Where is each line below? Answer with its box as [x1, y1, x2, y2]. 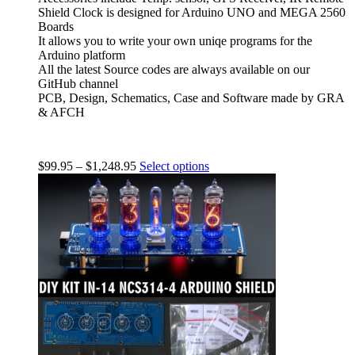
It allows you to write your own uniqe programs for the [38, 33, 312, 48]
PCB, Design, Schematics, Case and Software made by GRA [38, 90, 344, 105]
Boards [38, 19, 74, 33]
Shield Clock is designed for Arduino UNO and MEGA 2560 [38, 5, 345, 19]
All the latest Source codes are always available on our [38, 62, 310, 76]
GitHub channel [38, 76, 118, 90]
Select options [139, 158, 209, 173]
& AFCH [38, 105, 85, 119]
